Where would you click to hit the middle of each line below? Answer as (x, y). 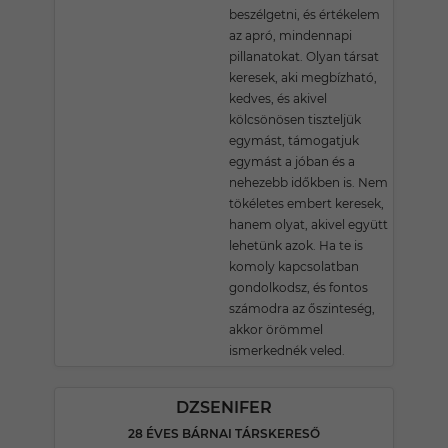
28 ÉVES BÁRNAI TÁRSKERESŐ (224, 433)
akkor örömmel (276, 329)
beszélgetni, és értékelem (304, 14)
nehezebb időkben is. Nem (308, 182)
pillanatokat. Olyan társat (304, 56)
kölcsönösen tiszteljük (295, 119)
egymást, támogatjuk (294, 140)
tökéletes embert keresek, (306, 203)
